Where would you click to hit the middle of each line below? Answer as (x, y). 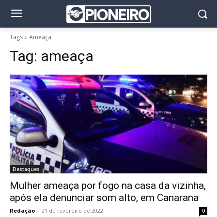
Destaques (26, 169)
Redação (22, 210)
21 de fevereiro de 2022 (72, 210)
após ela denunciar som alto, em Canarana (104, 198)
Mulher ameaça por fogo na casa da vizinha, (108, 186)
